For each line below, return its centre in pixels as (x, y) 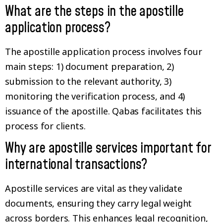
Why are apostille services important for (108, 149)
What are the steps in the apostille (94, 11)
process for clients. (45, 126)
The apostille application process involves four (104, 51)
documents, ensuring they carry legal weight (99, 203)
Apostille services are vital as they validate (94, 189)
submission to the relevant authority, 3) (88, 81)
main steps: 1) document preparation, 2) (89, 66)
